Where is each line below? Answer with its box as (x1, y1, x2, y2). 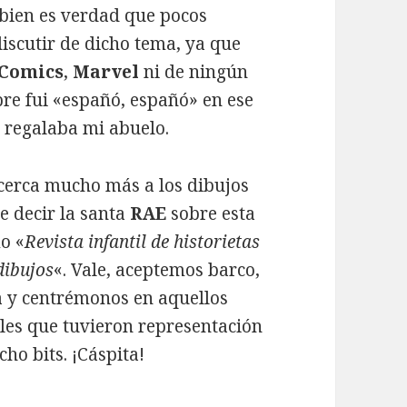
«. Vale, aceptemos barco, (54, 258, 261, 283)
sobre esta (166, 202, 256, 226)
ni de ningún (144, 60, 249, 84)
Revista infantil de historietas (25, 230, 261, 254)
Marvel (73, 60, 144, 84)
